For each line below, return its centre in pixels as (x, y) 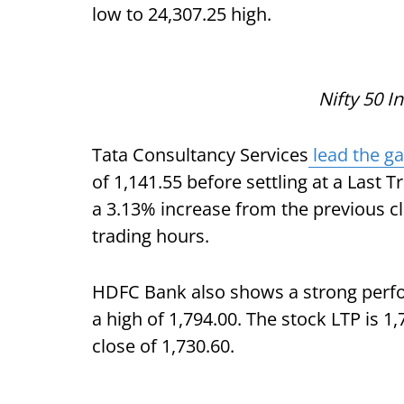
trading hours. (151, 236)
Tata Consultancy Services (200, 155)
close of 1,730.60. (163, 346)
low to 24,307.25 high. (182, 14)
